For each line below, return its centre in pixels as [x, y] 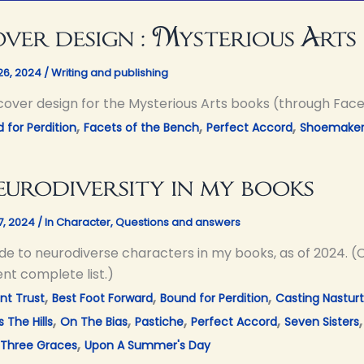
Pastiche [159, 321]
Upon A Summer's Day [147, 345]
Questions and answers [178, 222]
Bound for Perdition [214, 298]
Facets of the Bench [141, 127]
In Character [78, 222]
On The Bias [94, 321]
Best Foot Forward [102, 298]
